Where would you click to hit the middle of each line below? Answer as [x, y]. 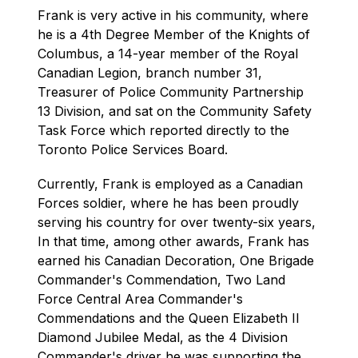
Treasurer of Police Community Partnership [171, 92]
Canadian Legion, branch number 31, [150, 73]
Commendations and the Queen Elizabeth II [169, 318]
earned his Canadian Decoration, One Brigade [176, 261]
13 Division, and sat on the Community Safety [175, 111]
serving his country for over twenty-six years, [177, 222]
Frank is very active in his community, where [173, 15]
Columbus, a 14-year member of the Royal [168, 54]
